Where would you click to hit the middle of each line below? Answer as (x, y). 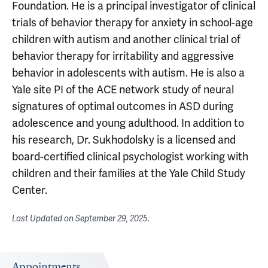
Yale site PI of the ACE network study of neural (123, 89)
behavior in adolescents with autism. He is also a (128, 73)
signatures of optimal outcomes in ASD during (123, 106)
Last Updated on (44, 219)
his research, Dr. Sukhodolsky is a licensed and (124, 140)
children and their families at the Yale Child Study (129, 173)
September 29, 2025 (112, 219)
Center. (30, 190)
